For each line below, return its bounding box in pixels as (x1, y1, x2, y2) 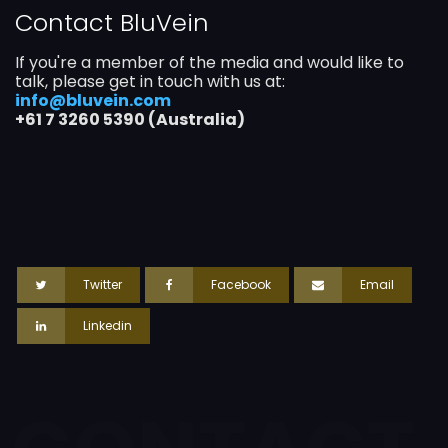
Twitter (83, 275, 123, 293)
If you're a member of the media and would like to (15, 50, 404, 74)
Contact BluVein (15, 5, 209, 39)
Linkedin (83, 316, 133, 334)
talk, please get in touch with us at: (15, 69, 285, 93)
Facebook (211, 275, 272, 293)
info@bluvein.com (15, 88, 171, 112)
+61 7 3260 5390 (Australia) (15, 107, 245, 131)
